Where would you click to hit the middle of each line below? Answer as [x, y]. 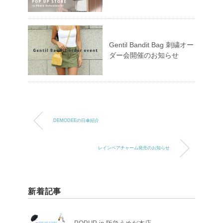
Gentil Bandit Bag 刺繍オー [151, 45]
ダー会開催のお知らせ [144, 55]
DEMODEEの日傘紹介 [76, 120]
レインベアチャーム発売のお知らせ [134, 148]
